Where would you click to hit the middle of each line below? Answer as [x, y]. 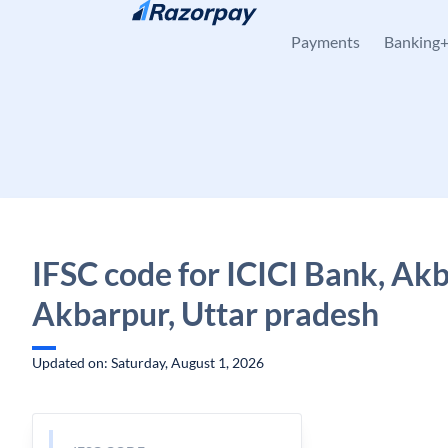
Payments [325, 41]
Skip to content [95, 25]
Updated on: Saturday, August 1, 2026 [148, 362]
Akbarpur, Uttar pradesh [205, 313]
